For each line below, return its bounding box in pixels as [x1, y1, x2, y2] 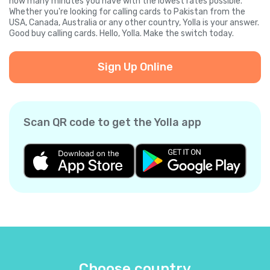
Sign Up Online [97, 60, 173, 74]
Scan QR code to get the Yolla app [24, 116, 201, 130]
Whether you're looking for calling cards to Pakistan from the [9, 7, 245, 17]
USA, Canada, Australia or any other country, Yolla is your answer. [9, 17, 259, 28]
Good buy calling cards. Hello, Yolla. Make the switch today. [9, 28, 234, 39]
